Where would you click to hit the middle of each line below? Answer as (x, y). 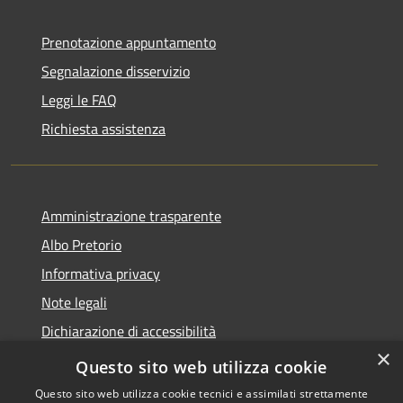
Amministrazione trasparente (131, 216)
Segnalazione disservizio (116, 72)
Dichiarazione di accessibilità (129, 331)
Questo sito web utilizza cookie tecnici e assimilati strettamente (201, 394)
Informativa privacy (101, 274)
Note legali (74, 303)
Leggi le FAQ (79, 100)
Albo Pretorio (81, 245)
